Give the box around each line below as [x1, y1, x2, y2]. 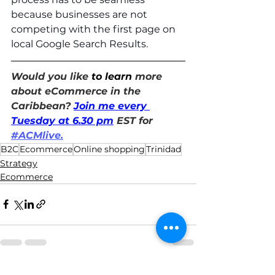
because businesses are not [11, 8, 150, 20]
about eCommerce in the [11, 85, 144, 97]
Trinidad [146, 143, 181, 155]
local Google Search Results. [11, 37, 153, 50]
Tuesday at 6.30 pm [11, 114, 114, 126]
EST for [114, 114, 156, 126]
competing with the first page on [11, 23, 178, 35]
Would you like [11, 70, 91, 82]
